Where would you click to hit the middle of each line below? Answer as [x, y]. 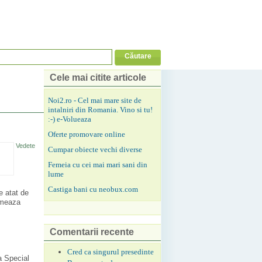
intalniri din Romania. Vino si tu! [100, 110]
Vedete [25, 145]
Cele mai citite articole [98, 77]
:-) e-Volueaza [70, 119]
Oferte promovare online [87, 134]
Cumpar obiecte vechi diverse [95, 149]
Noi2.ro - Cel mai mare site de [95, 100]
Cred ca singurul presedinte [111, 251]
